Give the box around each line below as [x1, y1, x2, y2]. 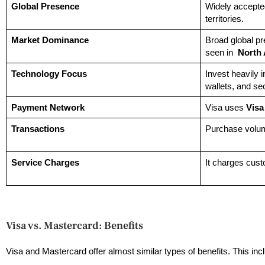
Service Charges [11, 157, 79, 168]
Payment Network [11, 102, 85, 113]
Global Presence [11, 1, 79, 12]
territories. [205, 14, 246, 24]
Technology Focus [11, 69, 87, 79]
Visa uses [205, 102, 246, 113]
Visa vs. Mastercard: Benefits [6, 218, 143, 232]
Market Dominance [11, 35, 89, 46]
